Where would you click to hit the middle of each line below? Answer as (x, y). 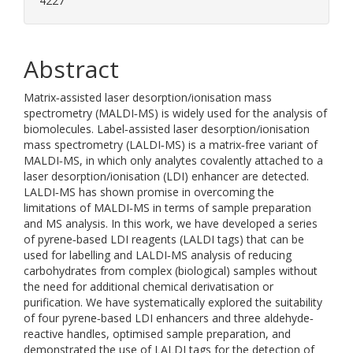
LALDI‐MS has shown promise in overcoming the (149, 192)
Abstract (71, 69)
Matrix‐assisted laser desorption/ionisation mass (148, 97)
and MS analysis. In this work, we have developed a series (171, 223)
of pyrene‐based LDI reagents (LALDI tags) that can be (164, 239)
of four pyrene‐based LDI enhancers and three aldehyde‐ (169, 318)
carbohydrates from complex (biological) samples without (171, 271)
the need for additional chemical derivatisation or (149, 286)
